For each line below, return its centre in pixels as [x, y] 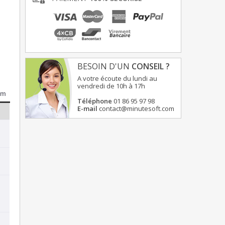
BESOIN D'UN [104, 67]
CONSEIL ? [151, 67]
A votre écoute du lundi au [117, 79]
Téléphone [95, 101]
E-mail [87, 109]
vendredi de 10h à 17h [111, 86]
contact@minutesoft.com [137, 109]
